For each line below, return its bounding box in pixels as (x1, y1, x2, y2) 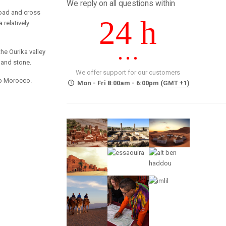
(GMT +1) (160, 79, 190, 87)
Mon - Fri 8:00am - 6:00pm (76, 79, 160, 87)
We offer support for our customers (76, 69, 181, 76)
